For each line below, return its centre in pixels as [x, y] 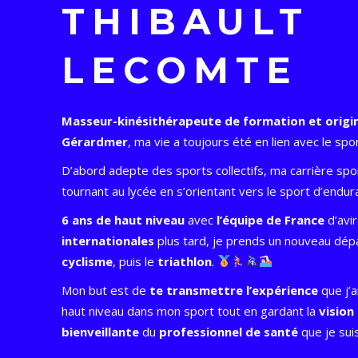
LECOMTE [180, 70]
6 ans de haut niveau [123, 219]
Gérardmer [95, 141]
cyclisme [88, 261]
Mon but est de [106, 290]
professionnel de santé [229, 331]
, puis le [135, 261]
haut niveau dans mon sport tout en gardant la [191, 310]
